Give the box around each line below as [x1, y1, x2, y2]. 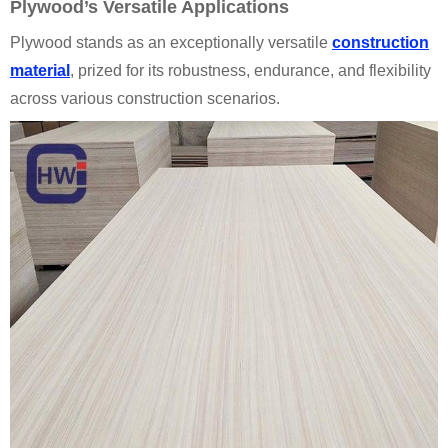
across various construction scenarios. [10, 90, 280, 107]
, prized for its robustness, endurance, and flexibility [70, 62, 431, 79]
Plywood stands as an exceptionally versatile [10, 34, 332, 51]
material [10, 62, 70, 79]
